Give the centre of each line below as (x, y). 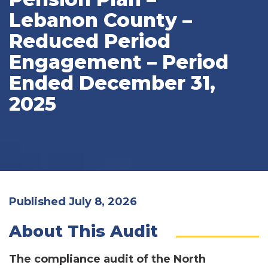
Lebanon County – (100, 20)
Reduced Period (90, 41)
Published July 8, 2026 (73, 201)
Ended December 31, (112, 83)
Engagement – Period (119, 62)
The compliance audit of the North (107, 259)
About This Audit (83, 231)
